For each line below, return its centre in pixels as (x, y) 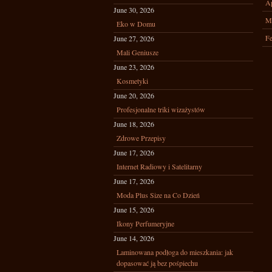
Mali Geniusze (138, 52)
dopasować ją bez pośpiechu (157, 263)
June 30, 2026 (134, 10)
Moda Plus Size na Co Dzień (158, 195)
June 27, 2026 (134, 38)
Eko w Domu (136, 24)
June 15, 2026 (134, 209)
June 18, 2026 (134, 124)
